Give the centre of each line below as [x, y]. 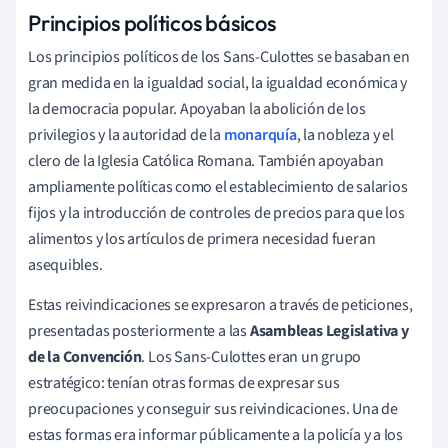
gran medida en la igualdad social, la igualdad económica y [218, 82]
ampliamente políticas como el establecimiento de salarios [218, 186]
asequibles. [65, 264]
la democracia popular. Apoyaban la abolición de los [197, 108]
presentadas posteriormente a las [139, 330]
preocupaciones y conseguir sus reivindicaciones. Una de [213, 408]
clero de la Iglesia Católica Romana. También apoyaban [206, 160]
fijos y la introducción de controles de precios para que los [216, 212]
